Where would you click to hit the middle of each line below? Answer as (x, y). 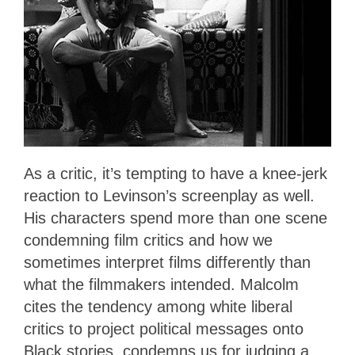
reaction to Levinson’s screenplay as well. (169, 196)
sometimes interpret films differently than (167, 263)
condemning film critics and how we (148, 240)
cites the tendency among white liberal (158, 307)
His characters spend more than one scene (176, 218)
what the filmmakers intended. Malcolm (161, 285)
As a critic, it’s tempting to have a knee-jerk (176, 174)
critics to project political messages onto (164, 329)
